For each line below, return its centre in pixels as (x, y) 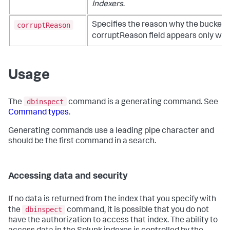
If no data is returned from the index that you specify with (112, 199)
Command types (39, 113)
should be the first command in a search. (82, 141)
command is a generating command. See (142, 102)
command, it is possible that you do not (137, 211)
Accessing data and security (68, 176)
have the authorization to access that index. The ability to (113, 221)
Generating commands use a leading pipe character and (111, 131)
